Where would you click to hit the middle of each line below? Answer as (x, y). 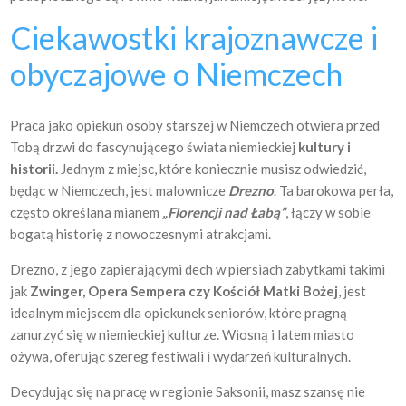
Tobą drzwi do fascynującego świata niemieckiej (153, 147)
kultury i (324, 147)
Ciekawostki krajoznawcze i (194, 38)
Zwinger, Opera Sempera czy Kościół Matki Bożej (183, 291)
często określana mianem (87, 212)
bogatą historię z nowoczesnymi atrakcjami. (141, 234)
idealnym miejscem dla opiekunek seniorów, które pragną (179, 313)
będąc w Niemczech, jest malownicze (120, 190)
